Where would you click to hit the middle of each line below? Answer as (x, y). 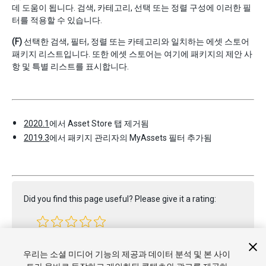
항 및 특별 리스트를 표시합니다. (70, 66)
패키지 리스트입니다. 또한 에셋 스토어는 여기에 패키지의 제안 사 (132, 54)
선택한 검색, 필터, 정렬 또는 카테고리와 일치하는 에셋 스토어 (136, 41)
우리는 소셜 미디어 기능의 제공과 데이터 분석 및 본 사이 (127, 254)
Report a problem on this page (80, 246)
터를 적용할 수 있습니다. (57, 20)
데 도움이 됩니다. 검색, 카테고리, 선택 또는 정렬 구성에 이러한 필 (132, 7)
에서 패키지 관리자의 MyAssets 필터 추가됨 (131, 137)
